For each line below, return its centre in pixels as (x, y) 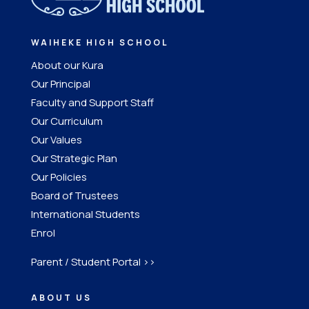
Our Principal (60, 84)
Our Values (56, 140)
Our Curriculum (67, 121)
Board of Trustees (74, 196)
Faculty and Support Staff (92, 103)
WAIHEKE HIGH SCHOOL (100, 43)
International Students (85, 215)
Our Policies (59, 177)
